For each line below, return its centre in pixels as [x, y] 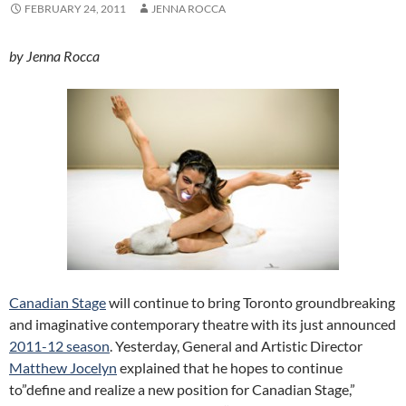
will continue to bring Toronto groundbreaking [251, 302]
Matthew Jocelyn [63, 367]
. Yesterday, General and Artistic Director [236, 346]
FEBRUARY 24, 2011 [75, 9]
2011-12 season [59, 346]
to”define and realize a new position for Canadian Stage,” [182, 389]
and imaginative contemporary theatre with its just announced [203, 324]
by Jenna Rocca [54, 56]
